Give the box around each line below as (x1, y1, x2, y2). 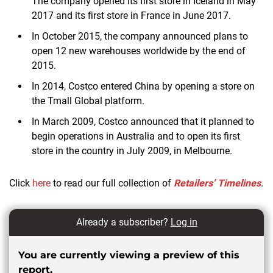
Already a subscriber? (76, 216, 171, 228)
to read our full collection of (51, 177, 174, 189)
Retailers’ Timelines (174, 177, 261, 189)
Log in (170, 216, 197, 228)
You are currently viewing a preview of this (18, 249, 239, 261)
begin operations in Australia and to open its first (32, 130, 240, 142)
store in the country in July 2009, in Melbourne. (32, 144, 232, 157)
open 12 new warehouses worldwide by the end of (32, 44, 246, 57)
